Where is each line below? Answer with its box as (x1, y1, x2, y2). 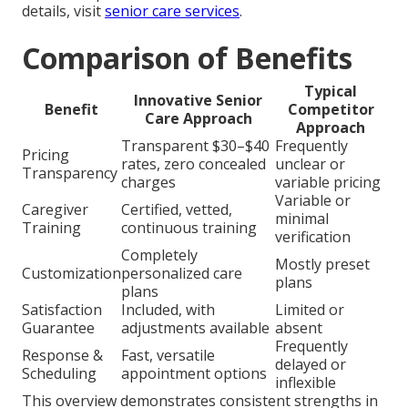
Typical (304, 80, 357, 101)
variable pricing (275, 171, 381, 192)
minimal (275, 208, 329, 229)
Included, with (121, 299, 215, 320)
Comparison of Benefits (22, 37, 352, 77)
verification (275, 226, 351, 247)
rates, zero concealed (121, 153, 266, 174)
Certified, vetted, (121, 199, 232, 219)
